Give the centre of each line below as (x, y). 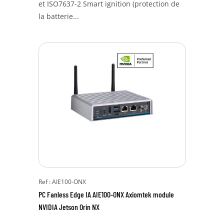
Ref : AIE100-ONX (62, 182)
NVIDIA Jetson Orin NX (69, 207)
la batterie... (58, 16)
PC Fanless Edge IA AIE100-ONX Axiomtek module (106, 194)
